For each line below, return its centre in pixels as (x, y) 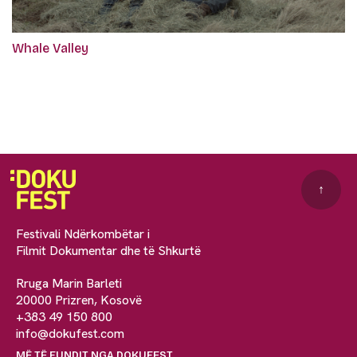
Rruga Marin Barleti (69, 283)
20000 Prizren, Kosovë (79, 300)
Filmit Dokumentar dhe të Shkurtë (108, 250)
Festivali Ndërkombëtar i (83, 233)
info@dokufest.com (70, 333)
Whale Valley (50, 48)
